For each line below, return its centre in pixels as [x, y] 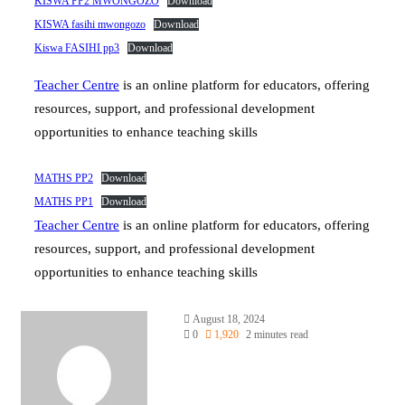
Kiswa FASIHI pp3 [77, 47]
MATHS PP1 [64, 201]
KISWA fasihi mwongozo [90, 24]
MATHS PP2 [64, 178]
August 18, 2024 [229, 319]
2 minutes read [277, 334]
